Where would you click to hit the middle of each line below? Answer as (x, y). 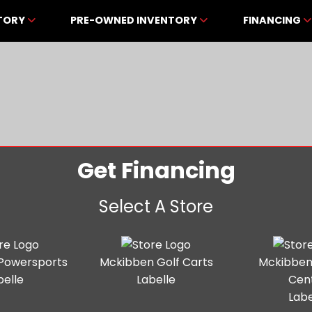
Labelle (156, 280)
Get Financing (156, 170)
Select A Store (156, 206)
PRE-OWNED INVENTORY (135, 20)
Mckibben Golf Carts (156, 262)
